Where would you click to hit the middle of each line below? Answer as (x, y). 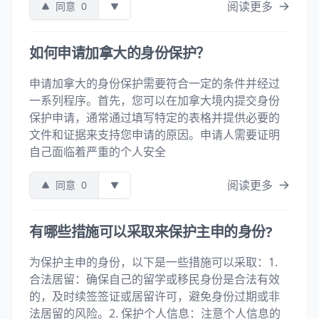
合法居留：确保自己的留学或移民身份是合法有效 (155, 279)
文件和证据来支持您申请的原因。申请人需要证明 (155, 135)
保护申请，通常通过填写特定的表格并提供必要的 (155, 117)
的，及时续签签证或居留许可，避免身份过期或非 (155, 296)
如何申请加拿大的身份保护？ (120, 53)
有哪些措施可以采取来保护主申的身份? (151, 232)
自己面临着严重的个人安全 (98, 152)
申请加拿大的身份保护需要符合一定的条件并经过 (155, 83)
